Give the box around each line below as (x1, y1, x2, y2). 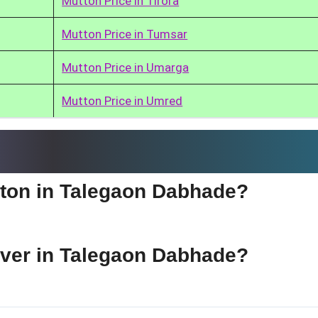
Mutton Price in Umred (62, 93, 183, 108)
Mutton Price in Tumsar (62, 26, 188, 41)
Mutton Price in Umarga (62, 60, 190, 75)
